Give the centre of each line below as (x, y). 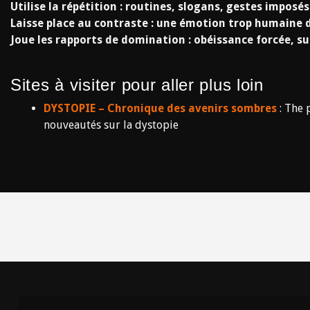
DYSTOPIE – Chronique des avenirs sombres (160, 108)
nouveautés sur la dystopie (111, 125)
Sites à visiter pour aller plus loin (137, 85)
